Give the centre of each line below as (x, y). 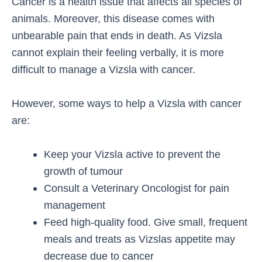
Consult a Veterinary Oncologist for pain (136, 188)
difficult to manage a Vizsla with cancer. (104, 69)
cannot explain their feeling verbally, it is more (118, 52)
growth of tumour (83, 171)
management (74, 205)
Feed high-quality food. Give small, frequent (145, 222)
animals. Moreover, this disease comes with (113, 18)
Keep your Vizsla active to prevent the (132, 154)
